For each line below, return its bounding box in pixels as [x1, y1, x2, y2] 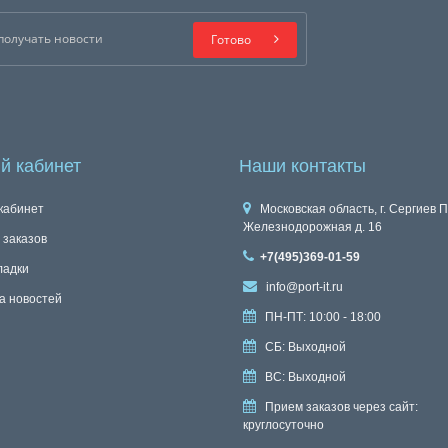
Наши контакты [239, 156, 366, 176]
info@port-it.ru [263, 280, 343, 294]
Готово [210, 31, 251, 48]
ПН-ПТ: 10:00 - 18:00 [262, 310, 381, 324]
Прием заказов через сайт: [262, 400, 418, 414]
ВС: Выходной [262, 370, 346, 384]
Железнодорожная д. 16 [243, 220, 382, 234]
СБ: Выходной [262, 340, 346, 354]
